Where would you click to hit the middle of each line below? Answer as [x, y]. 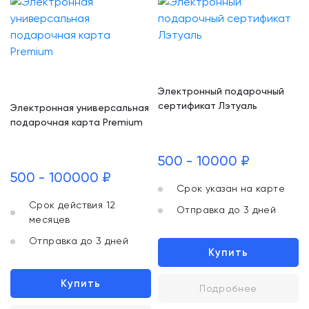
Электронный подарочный [221, 91]
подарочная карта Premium [77, 122]
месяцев [50, 219]
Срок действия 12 [72, 205]
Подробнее [228, 288]
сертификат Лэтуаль [208, 106]
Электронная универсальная [80, 108]
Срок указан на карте [231, 188]
